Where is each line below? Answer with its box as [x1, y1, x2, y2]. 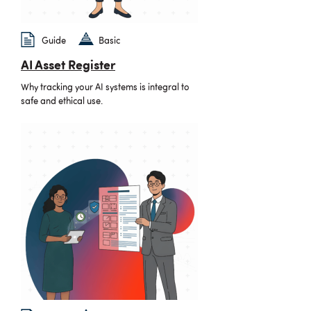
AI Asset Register [21, 59, 115, 72]
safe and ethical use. [21, 97, 103, 107]
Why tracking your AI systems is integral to [21, 83, 190, 93]
